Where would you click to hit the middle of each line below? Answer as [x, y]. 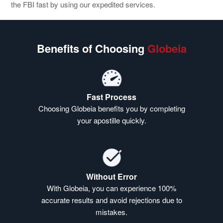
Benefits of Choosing [92, 49]
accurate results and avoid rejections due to [111, 200]
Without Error [111, 177]
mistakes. [111, 212]
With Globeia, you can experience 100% [111, 188]
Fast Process [111, 97]
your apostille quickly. [111, 120]
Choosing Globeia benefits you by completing [111, 109]
